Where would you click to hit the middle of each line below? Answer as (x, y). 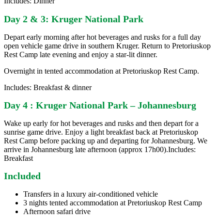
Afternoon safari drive (57, 211)
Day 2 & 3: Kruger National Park (74, 19)
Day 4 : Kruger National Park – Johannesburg (100, 105)
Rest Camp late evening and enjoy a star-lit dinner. (81, 54)
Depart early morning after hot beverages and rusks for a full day (102, 37)
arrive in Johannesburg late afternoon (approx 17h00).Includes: (100, 149)
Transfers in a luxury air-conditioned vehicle (91, 194)
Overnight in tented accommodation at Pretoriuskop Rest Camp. (101, 71)
